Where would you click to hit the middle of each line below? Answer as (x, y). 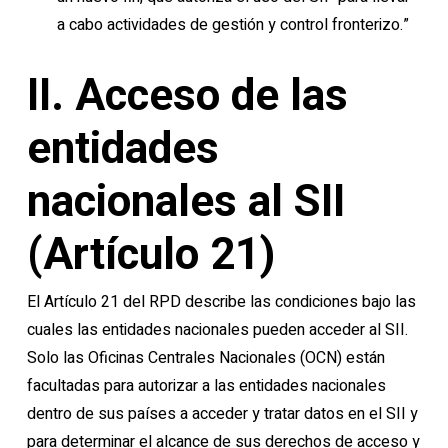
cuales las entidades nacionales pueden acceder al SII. (217, 330)
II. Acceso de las (187, 95)
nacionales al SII (185, 201)
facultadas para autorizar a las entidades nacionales (206, 386)
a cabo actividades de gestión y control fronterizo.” (232, 25)
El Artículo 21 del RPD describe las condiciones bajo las (221, 302)
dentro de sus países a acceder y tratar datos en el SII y (222, 414)
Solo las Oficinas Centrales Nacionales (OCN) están (205, 358)
